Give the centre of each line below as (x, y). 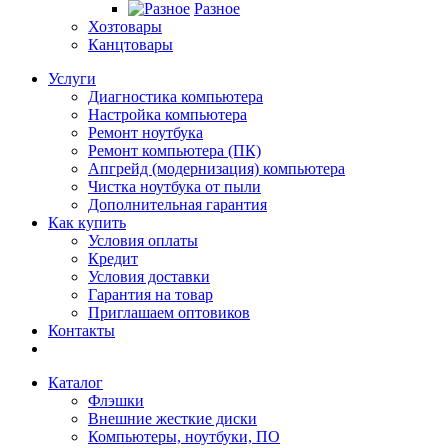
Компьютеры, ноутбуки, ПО (184, 436)
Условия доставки (149, 276)
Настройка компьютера (167, 114)
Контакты (81, 330)
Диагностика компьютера (175, 96)
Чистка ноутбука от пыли (174, 186)
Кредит (113, 258)
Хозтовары (125, 26)
